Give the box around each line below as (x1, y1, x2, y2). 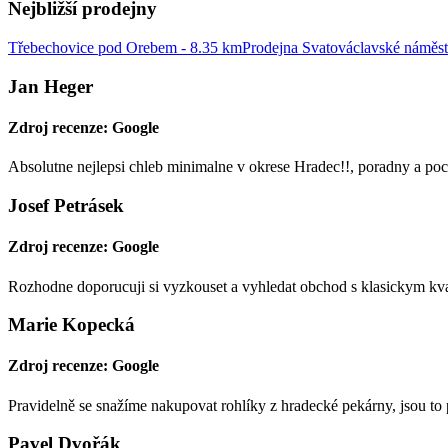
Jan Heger (8, 75, 93, 97)
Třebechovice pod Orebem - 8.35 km (8, 39, 242, 56)
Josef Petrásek (8, 194, 124, 216)
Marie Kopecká (8, 314, 135, 336)
